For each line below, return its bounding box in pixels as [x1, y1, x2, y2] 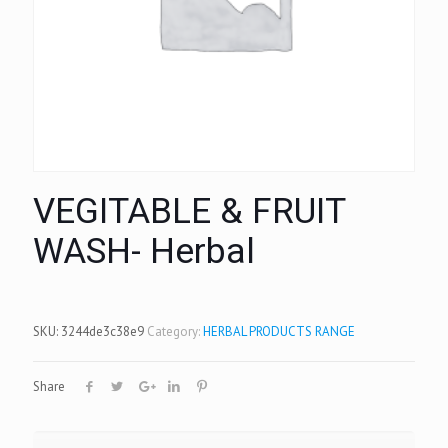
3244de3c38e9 [61, 323, 144, 340]
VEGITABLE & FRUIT [33, 186, 345, 238]
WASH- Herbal [33, 226, 255, 278]
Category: [147, 323, 203, 340]
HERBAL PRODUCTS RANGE [203, 323, 355, 340]
